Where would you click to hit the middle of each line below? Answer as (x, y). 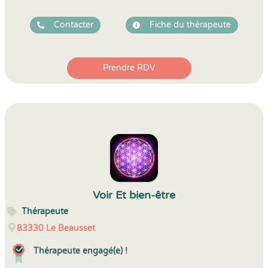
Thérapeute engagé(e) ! (80, 251)
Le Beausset (71, 228)
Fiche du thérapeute (190, 25)
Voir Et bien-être (134, 195)
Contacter (74, 25)
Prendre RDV (129, 68)
